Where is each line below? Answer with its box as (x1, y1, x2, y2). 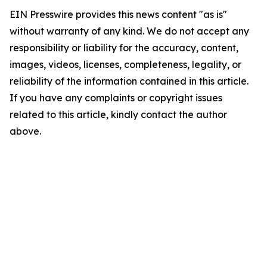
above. (10, 125, 41, 137)
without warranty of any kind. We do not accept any (10, 25, 249, 37)
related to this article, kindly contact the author (10, 108, 227, 120)
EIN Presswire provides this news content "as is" (10, 8, 227, 20)
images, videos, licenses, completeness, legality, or (10, 58, 241, 70)
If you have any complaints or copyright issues (10, 92, 222, 104)
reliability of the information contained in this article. (10, 75, 249, 87)
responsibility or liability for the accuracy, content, (10, 42, 238, 54)
